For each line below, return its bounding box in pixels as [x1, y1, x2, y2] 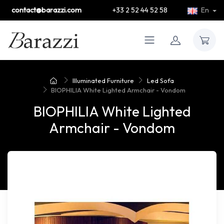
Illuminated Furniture [72, 76, 134, 84]
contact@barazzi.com [11, 5, 81, 14]
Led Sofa [146, 76, 174, 84]
